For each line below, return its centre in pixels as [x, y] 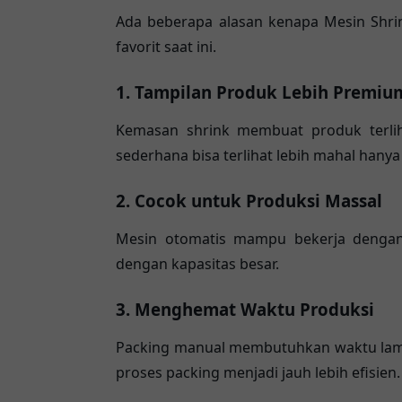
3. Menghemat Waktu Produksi [245, 310]
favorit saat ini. [166, 47]
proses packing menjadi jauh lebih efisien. [258, 373]
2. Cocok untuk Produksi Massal [249, 201]
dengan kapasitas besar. [197, 264]
